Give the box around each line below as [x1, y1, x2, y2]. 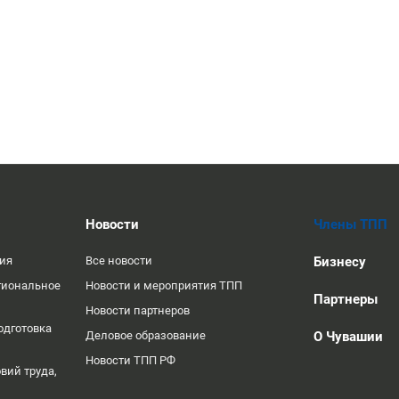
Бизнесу [313, 254, 366, 270]
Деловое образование [85, 329, 206, 342]
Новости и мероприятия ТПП [85, 279, 242, 292]
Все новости [85, 254, 152, 267]
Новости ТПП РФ [85, 354, 175, 367]
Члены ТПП [313, 216, 387, 232]
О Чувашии [313, 329, 383, 345]
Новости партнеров [85, 304, 190, 317]
